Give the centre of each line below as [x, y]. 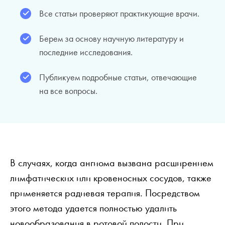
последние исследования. [86, 52]
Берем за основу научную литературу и [111, 38]
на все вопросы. [68, 91]
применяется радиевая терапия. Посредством [105, 193]
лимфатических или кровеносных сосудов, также [111, 178]
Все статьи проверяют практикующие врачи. [119, 13]
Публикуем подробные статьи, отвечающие [118, 77]
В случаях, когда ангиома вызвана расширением [112, 163]
